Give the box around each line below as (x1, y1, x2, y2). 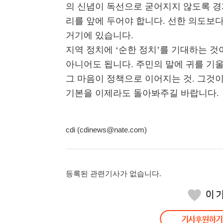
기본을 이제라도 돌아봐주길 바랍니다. (66, 88, 219, 98)
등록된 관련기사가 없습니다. (66, 170, 161, 178)
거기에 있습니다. (66, 30, 133, 40)
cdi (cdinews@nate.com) (66, 125, 147, 134)
